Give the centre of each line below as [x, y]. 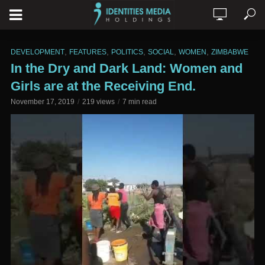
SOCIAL [161, 52]
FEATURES [88, 52]
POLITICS [127, 52]
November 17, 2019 [43, 102]
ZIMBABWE [230, 52]
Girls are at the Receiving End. [103, 86]
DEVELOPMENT [38, 52]
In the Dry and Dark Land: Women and [127, 68]
